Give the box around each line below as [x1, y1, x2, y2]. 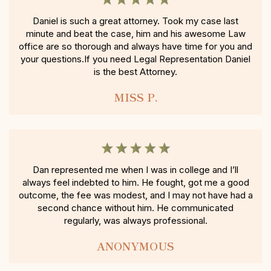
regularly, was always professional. [64, 215, 207, 227]
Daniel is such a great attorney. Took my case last [33, 15, 238, 27]
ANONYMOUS [97, 238, 174, 254]
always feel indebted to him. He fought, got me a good [22, 177, 249, 189]
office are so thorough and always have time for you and [19, 41, 252, 53]
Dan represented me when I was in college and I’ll [33, 164, 238, 176]
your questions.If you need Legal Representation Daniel [21, 53, 250, 65]
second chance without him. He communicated [38, 202, 233, 214]
